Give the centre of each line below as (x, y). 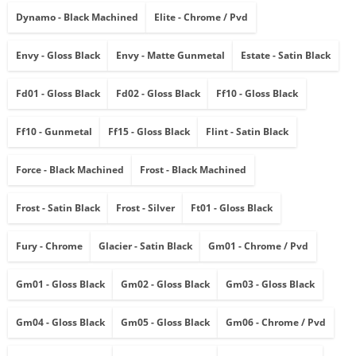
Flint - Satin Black (247, 132)
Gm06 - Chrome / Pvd (276, 323)
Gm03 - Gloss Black (270, 284)
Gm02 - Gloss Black (165, 284)
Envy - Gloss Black (58, 56)
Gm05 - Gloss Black (165, 323)
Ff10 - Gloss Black (257, 94)
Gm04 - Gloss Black (60, 323)
